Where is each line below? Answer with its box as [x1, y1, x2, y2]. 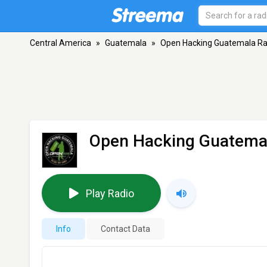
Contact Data [101, 224, 150, 234]
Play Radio [85, 187, 134, 200]
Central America [30, 38, 91, 48]
